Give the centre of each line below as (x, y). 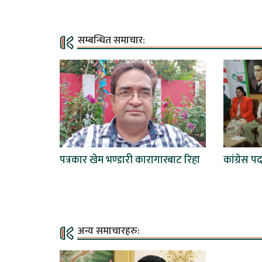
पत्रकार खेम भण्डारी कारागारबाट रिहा (130, 161)
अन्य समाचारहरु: (109, 231)
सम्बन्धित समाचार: (111, 41)
